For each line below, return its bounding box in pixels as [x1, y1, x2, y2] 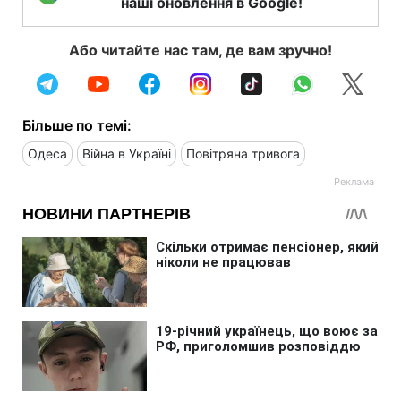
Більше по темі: [22, 115, 132, 134]
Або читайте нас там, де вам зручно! [69, 40, 332, 59]
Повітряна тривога [186, 145, 300, 161]
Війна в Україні [82, 145, 171, 161]
